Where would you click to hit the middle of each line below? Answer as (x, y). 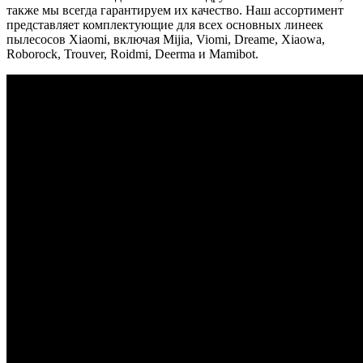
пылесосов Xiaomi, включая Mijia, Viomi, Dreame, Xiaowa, (166, 39)
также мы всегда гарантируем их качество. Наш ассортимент (175, 10)
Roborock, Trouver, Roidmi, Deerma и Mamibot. (132, 53)
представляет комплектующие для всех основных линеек (165, 24)
